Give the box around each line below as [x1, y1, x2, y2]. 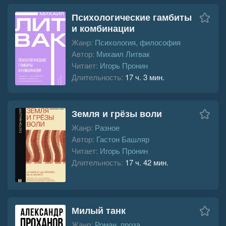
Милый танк [72, 203, 126, 217]
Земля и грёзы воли [72, 107, 162, 121]
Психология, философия [95, 36, 181, 47]
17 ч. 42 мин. [125, 157, 168, 168]
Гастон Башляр [96, 134, 149, 145]
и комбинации [72, 21, 135, 35]
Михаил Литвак [96, 48, 150, 59]
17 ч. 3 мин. [125, 71, 164, 82]
